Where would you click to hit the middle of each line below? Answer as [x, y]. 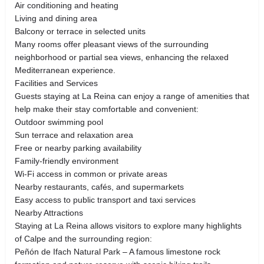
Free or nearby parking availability [78, 148]
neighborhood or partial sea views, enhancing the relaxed [122, 57]
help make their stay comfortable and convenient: [107, 109]
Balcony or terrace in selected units [80, 31]
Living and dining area [56, 18]
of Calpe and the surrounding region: [83, 238]
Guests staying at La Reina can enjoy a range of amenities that [132, 96]
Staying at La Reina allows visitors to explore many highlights [128, 225]
